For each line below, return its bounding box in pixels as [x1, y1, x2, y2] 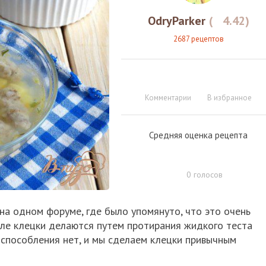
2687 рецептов [173, 34, 224, 45]
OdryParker [147, 13, 205, 29]
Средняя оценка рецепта [149, 129, 248, 141]
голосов [191, 169, 223, 180]
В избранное [207, 93, 252, 103]
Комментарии [145, 93, 191, 103]
